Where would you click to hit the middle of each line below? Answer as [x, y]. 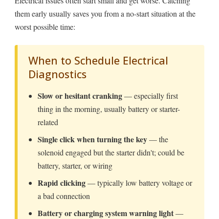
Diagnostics [57, 74]
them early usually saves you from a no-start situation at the [105, 13]
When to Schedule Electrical [98, 60]
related [48, 122]
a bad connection [64, 196]
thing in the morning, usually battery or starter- [109, 109]
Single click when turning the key [93, 139]
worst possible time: [45, 26]
